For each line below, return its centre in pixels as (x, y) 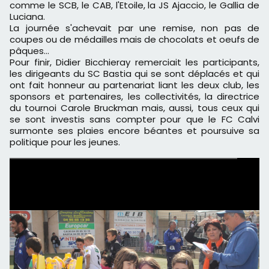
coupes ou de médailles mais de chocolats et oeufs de (134, 39)
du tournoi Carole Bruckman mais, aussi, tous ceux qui (134, 107)
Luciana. (27, 16)
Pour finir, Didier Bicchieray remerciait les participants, (134, 62)
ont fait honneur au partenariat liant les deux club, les (134, 85)
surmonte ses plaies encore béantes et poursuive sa (134, 130)
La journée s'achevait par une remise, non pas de (134, 28)
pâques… (29, 50)
